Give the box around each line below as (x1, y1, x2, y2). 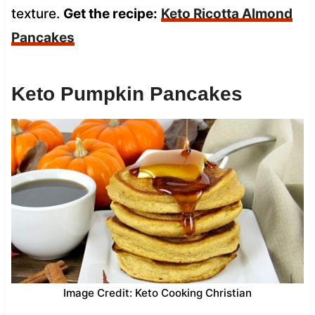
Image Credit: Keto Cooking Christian (63, 285, 252, 300)
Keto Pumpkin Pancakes (11, 82, 243, 105)
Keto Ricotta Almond (160, 5, 292, 22)
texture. (11, 5, 63, 22)
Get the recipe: (63, 5, 157, 22)
